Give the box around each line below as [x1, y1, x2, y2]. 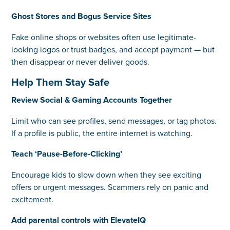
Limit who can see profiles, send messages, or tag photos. [11, 114, 217, 126]
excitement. [11, 193, 54, 205]
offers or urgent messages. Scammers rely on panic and [11, 181, 209, 193]
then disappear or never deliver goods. [11, 55, 150, 67]
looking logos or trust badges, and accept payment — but [11, 43, 215, 55]
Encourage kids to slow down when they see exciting [11, 168, 202, 180]
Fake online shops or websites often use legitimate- [11, 31, 197, 43]
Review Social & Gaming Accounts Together [11, 93, 172, 106]
